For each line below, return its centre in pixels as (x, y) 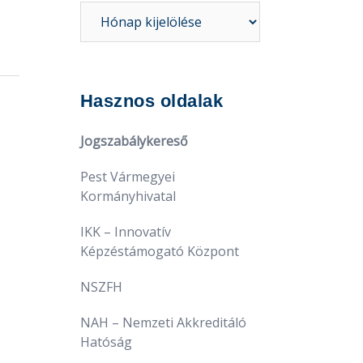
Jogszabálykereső (134, 141)
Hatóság (106, 342)
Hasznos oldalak (151, 100)
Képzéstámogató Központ (159, 251)
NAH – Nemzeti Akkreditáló (164, 322)
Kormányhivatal (128, 196)
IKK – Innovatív (125, 231)
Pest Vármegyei (127, 176)
